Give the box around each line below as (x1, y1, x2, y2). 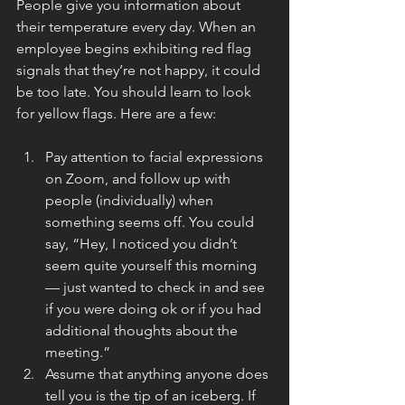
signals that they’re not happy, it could (16, 61, 264, 79)
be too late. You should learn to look (16, 83, 255, 100)
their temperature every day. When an (16, 18, 259, 35)
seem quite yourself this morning (45, 257, 260, 274)
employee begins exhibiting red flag (16, 40, 255, 57)
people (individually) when (45, 192, 217, 209)
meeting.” (45, 344, 110, 361)
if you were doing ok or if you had (45, 300, 265, 317)
